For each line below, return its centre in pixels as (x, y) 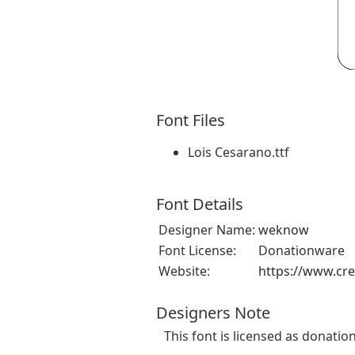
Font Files (191, 120)
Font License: (197, 251)
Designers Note (213, 313)
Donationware (302, 251)
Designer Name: (207, 230)
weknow (284, 230)
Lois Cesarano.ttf (239, 153)
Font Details (200, 204)
